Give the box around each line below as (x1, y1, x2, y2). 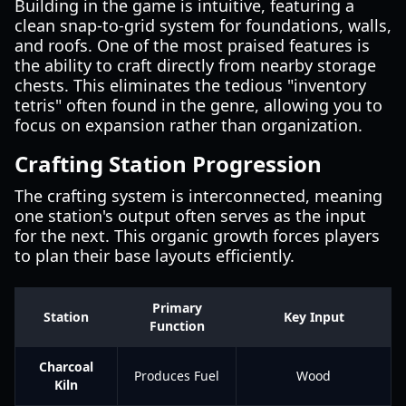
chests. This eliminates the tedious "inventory (14, 74, 366, 96)
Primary (151, 299, 202, 316)
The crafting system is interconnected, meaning (14, 185, 382, 207)
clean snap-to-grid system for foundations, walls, (14, 14, 391, 36)
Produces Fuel (134, 367, 219, 384)
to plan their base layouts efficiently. (14, 245, 295, 266)
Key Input (283, 308, 344, 325)
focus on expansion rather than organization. (14, 114, 362, 136)
